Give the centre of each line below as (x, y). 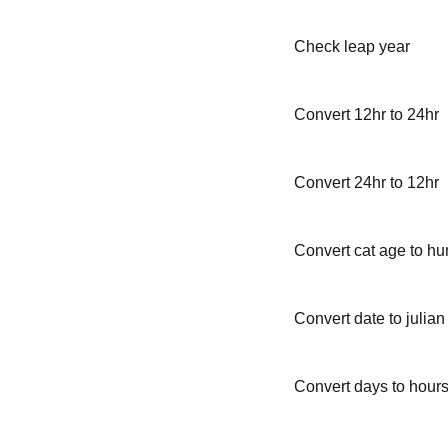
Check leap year (351, 46)
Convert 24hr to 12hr (366, 182)
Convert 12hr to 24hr (366, 114)
